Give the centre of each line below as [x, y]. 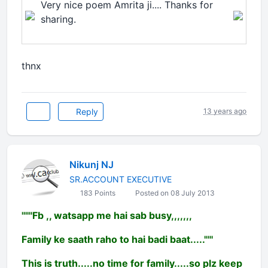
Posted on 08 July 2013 [174, 193]
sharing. [58, 19]
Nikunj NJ [92, 164]
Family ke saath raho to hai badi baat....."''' [117, 239]
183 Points [97, 193]
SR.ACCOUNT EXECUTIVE [121, 179]
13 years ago [225, 111]
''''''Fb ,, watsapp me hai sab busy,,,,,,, [107, 215]
